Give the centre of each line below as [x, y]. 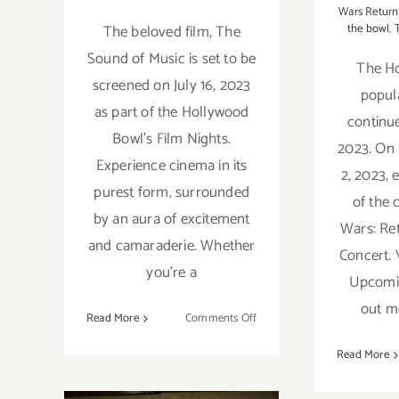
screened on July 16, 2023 [171, 86]
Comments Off [221, 319]
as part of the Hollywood [171, 113]
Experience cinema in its [171, 166]
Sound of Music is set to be [171, 59]
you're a [171, 273]
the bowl [368, 29]
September [283, 338]
